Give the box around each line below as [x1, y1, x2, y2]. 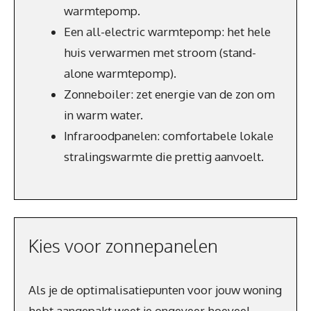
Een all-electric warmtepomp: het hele [64, 24, 271, 39]
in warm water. [64, 108, 143, 122]
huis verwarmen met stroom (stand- [64, 45, 256, 60]
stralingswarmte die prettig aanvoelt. [64, 149, 264, 164]
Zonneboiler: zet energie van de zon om [64, 87, 275, 101]
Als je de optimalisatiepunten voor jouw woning [28, 283, 282, 297]
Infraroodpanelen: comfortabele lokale [64, 128, 274, 143]
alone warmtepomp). [64, 66, 176, 81]
